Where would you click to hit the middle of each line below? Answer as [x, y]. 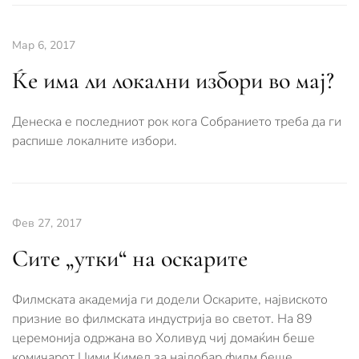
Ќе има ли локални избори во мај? [173, 81]
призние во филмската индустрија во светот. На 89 [162, 319]
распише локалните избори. [95, 141]
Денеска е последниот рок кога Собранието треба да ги [177, 122]
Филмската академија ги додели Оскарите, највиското [170, 300]
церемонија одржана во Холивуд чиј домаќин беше [163, 338]
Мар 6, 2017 [44, 45]
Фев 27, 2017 [47, 223]
